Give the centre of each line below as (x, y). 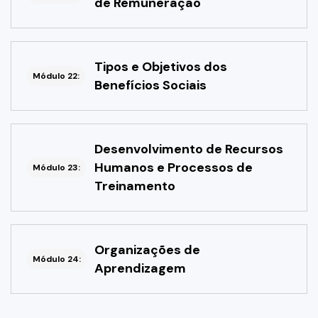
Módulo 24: (57, 259)
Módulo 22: (56, 76)
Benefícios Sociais (150, 86)
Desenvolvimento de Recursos (189, 149)
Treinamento (135, 186)
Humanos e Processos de (174, 168)
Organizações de (147, 250)
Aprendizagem (140, 269)
